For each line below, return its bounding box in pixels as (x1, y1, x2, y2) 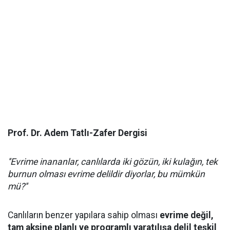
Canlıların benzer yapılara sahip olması (8, 210, 160, 220)
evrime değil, (160, 210, 214, 220)
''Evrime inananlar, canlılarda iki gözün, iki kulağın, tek (8, 157, 218, 167)
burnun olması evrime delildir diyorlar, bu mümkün (8, 169, 205, 179)
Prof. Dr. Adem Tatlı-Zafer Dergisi (8, 128, 147, 138)
